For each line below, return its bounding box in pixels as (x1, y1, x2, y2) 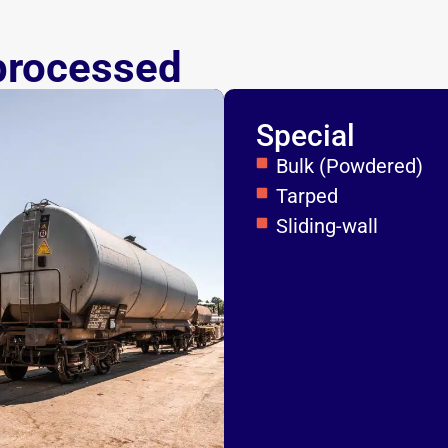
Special (256, 118, 355, 153)
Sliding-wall (276, 214, 378, 238)
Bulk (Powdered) (276, 154, 423, 178)
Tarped (276, 184, 338, 208)
